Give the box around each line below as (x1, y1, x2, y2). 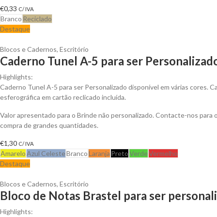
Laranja (89, 149, 110, 157)
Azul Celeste (27, 149, 65, 157)
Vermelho (149, 149, 178, 157)
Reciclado (23, 14, 52, 23)
